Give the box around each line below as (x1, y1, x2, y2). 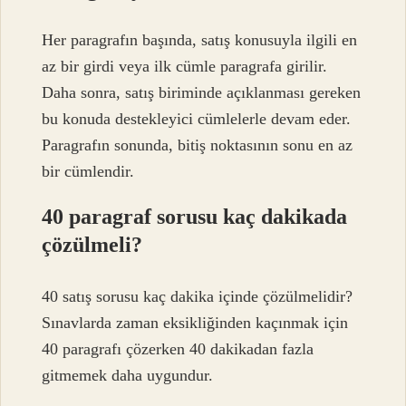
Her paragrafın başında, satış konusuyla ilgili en (42, 31, 358, 50)
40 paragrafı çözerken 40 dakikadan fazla (42, 339, 314, 358)
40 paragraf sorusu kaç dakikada (42, 205, 348, 229)
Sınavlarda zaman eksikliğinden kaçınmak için (42, 313, 349, 332)
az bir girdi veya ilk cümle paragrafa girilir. (42, 57, 328, 76)
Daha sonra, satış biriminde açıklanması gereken (42, 83, 362, 102)
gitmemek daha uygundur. (42, 365, 214, 384)
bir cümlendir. (42, 162, 135, 181)
